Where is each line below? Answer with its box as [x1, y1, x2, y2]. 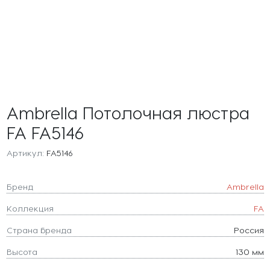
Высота [6, 246, 37, 257]
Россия [233, 224, 264, 235]
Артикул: [6, 147, 44, 158]
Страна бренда [6, 224, 72, 235]
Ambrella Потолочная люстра [6, 102, 250, 122]
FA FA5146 [6, 122, 84, 142]
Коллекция [6, 202, 54, 213]
